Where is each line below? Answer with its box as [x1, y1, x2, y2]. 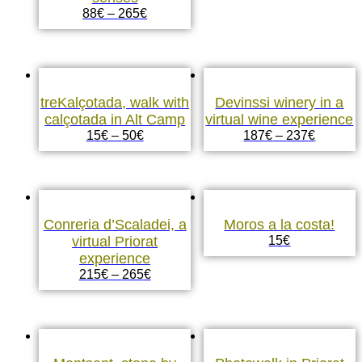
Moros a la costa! [224, 216, 335, 233]
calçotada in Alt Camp [44, 112, 186, 128]
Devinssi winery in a [215, 95, 344, 111]
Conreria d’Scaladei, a [43, 216, 187, 233]
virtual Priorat [72, 233, 158, 250]
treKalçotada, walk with [40, 95, 190, 111]
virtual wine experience [205, 112, 354, 128]
